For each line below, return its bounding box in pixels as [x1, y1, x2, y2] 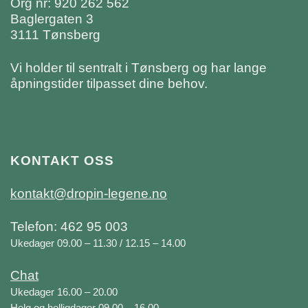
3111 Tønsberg [10, 27, 100, 42]
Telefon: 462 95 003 [10, 219, 128, 234]
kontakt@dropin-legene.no [10, 186, 167, 201]
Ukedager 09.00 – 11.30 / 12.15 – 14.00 [10, 236, 186, 249]
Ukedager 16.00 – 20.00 [10, 285, 118, 298]
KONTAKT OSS [10, 153, 114, 168]
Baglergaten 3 [10, 11, 93, 26]
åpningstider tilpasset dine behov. [10, 76, 208, 91]
